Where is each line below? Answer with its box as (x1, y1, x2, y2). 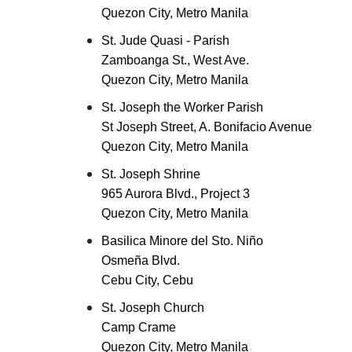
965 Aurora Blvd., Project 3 (101, 187, 250, 200)
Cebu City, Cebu (101, 273, 193, 287)
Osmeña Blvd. (101, 254, 180, 267)
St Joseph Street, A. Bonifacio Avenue (101, 120, 312, 134)
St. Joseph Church (101, 301, 204, 314)
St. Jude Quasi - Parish (101, 34, 229, 47)
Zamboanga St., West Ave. (101, 53, 249, 67)
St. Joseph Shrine (101, 167, 200, 181)
